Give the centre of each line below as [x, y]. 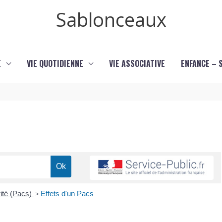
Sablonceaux [111, 19]
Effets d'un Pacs [67, 194]
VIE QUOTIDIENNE [55, 63]
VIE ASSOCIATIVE [137, 63]
